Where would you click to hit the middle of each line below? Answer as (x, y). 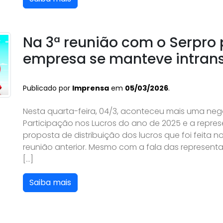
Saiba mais (50, 182)
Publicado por (48, 88)
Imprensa (91, 88)
